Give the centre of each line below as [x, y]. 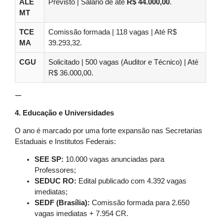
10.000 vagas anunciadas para [114, 160]
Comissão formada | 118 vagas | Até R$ [112, 32]
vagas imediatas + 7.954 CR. [81, 214]
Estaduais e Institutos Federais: [65, 142]
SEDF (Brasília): [62, 203]
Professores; [55, 170]
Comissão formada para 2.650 [140, 203]
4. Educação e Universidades [64, 113]
